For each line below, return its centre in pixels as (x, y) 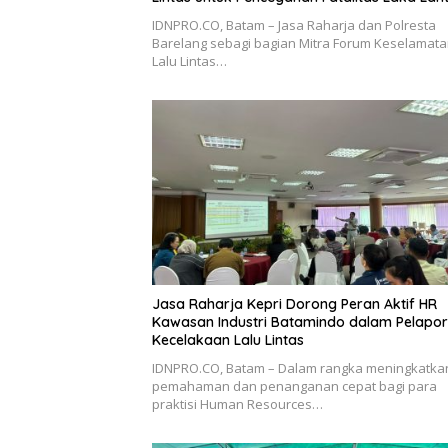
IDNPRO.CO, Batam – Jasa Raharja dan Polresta (294, 24)
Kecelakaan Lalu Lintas (228, 340)
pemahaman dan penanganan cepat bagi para (294, 386)
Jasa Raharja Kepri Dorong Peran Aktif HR (294, 304)
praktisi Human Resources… (237, 404)
